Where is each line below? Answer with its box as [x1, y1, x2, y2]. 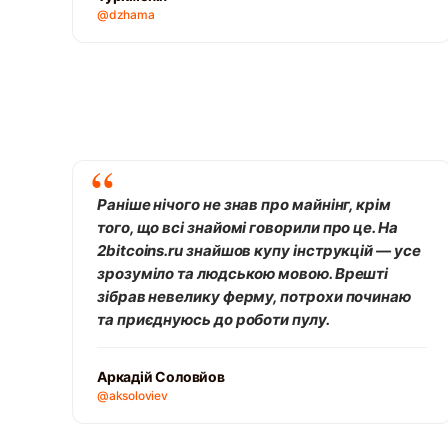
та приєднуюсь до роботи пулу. [97, 310, 330, 329]
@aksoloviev [97, 388, 168, 403]
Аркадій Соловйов [97, 368, 225, 385]
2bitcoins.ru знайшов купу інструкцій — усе [97, 241, 421, 260]
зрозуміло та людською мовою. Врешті [97, 264, 389, 283]
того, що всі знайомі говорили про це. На [97, 218, 398, 237]
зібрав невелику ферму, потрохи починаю [97, 287, 411, 306]
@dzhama [97, 7, 155, 22]
